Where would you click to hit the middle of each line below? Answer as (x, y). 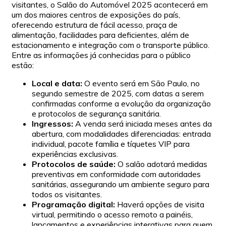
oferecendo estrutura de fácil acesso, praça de (95, 24)
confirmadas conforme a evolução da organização (121, 103)
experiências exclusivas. (75, 154)
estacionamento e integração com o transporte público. (110, 45)
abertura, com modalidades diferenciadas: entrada (121, 133)
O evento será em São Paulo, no (141, 83)
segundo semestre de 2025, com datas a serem (118, 93)
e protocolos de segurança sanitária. (96, 113)
